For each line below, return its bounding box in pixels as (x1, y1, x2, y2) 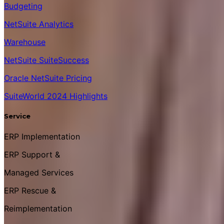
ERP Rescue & (4, 185, 56, 195)
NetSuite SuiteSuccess (4, 55, 89, 65)
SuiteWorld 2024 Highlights (4, 91, 107, 101)
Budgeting (4, 1, 42, 11)
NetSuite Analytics (4, 19, 73, 29)
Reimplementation (4, 203, 72, 213)
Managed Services (4, 167, 73, 177)
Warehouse (4, 37, 45, 47)
